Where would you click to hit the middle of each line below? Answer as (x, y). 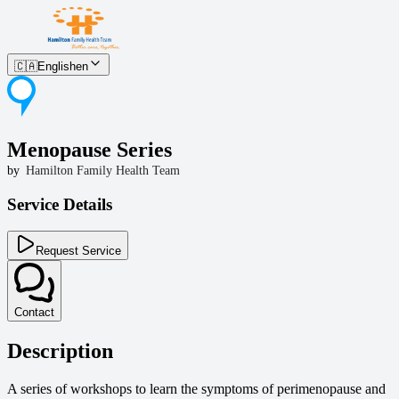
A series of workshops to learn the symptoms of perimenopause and (196, 389)
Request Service (78, 251)
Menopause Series (90, 149)
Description (60, 351)
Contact (34, 313)
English (57, 66)
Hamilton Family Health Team (103, 170)
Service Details (60, 204)
